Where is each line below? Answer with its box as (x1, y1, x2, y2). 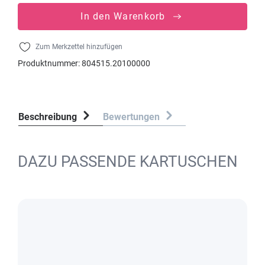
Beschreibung (18, 111, 77, 122)
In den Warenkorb (80, 11, 166, 22)
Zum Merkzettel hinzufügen (35, 43, 122, 51)
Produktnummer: (18, 59, 82, 68)
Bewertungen (103, 111, 162, 122)
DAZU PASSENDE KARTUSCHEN (18, 153, 238, 170)
